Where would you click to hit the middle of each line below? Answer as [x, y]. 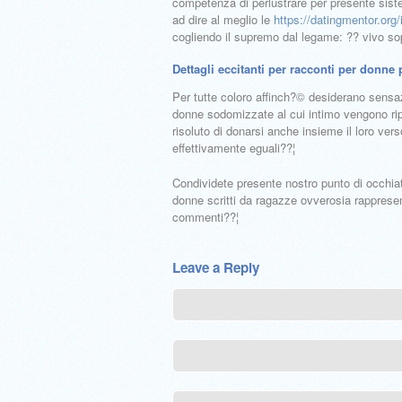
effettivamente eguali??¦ [234, 148]
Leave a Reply [216, 267]
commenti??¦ [205, 217]
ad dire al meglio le [223, 19]
